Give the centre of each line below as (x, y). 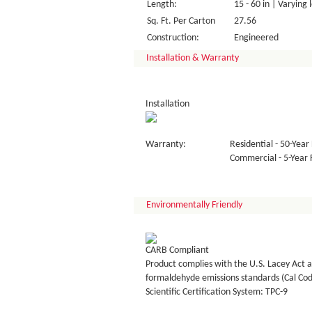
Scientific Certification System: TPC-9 (217, 292)
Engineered (256, 38)
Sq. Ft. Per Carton (181, 21)
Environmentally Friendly (194, 205)
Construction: (173, 38)
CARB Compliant (177, 250)
